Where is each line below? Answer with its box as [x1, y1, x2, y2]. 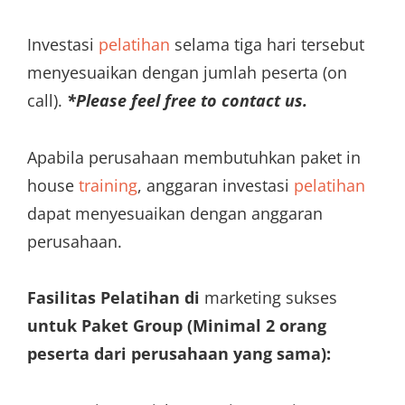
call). [27, 89, 67, 112]
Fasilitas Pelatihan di [27, 287, 200, 309]
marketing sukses [200, 287, 337, 309]
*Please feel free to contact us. [67, 89, 307, 112]
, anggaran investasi [137, 174, 294, 196]
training [79, 174, 137, 196]
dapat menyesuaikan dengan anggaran [27, 202, 323, 224]
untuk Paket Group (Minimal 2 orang [27, 315, 326, 337]
